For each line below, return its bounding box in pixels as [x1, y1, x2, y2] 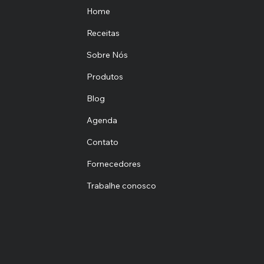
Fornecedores [86, 159, 141, 170]
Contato [86, 137, 118, 148]
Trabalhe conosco [86, 180, 156, 192]
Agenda [86, 115, 117, 126]
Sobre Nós [86, 49, 128, 61]
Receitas [86, 28, 120, 39]
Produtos [86, 71, 123, 82]
